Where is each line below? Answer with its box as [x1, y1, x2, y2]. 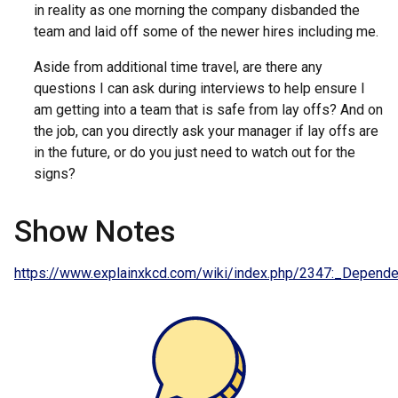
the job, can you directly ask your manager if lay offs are [33, 122, 378, 139]
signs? [33, 164, 76, 182]
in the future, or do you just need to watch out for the [33, 143, 355, 161]
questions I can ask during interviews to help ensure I [33, 79, 365, 97]
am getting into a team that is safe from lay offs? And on [33, 100, 383, 118]
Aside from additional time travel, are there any [33, 58, 322, 76]
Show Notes [14, 212, 176, 249]
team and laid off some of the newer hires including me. [33, 22, 378, 40]
